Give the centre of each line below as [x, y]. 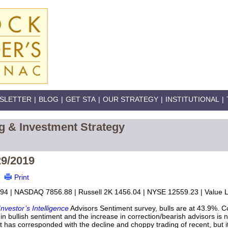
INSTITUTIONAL [192, 99]
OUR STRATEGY [131, 99]
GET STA [81, 99]
